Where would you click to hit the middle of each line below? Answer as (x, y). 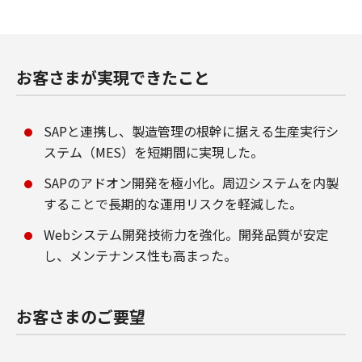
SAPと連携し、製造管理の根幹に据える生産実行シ (191, 131)
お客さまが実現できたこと (113, 77)
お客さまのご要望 (81, 316)
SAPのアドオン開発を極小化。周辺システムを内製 (191, 183)
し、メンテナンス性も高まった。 (140, 255)
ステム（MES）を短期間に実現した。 (154, 152)
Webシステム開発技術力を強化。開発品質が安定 (186, 234)
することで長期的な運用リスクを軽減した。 (173, 204)
